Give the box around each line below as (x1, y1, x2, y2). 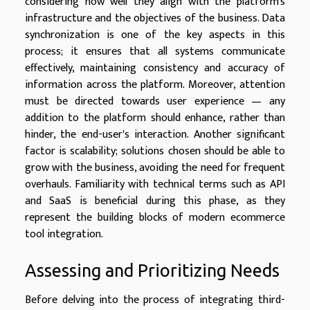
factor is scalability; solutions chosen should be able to (25, 141, 285, 161)
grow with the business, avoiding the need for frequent (25, 158, 285, 177)
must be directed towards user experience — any (25, 91, 285, 111)
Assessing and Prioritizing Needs (25, 260, 280, 281)
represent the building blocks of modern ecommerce (25, 208, 285, 227)
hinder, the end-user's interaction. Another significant (25, 125, 285, 144)
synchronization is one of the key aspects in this (25, 25, 285, 44)
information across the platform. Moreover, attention (25, 75, 285, 94)
